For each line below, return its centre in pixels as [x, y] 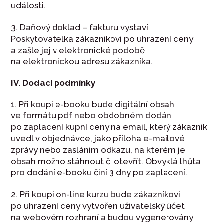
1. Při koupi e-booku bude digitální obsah [93, 104]
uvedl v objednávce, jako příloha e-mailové [98, 139]
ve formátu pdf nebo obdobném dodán [91, 116]
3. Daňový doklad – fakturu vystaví [80, 27]
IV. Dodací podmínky [53, 83]
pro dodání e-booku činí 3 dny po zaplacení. [100, 173]
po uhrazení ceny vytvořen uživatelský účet [98, 205]
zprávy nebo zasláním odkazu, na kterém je [98, 150]
